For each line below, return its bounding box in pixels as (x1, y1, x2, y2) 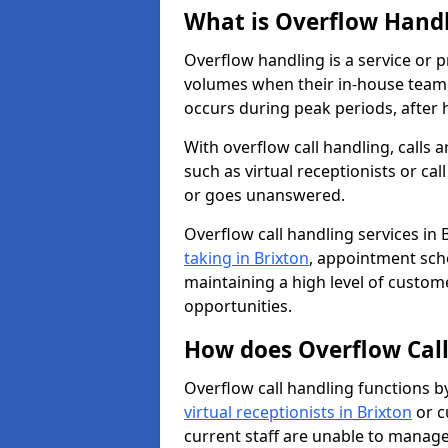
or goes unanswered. (184, 184, 345, 206)
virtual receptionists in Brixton (184, 401, 412, 423)
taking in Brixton (184, 247, 309, 269)
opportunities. (184, 295, 292, 317)
